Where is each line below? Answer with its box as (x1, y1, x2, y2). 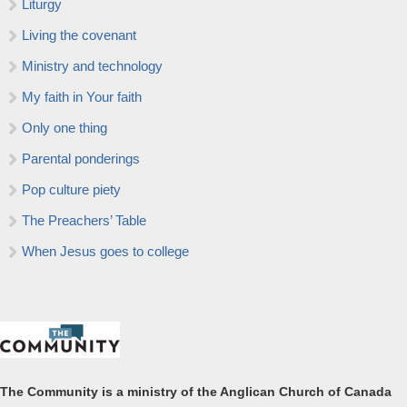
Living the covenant (22, 27, 136, 43)
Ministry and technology (22, 58, 163, 74)
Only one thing (22, 120, 107, 135)
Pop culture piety (22, 182, 121, 197)
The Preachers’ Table (22, 213, 146, 228)
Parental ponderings (22, 151, 140, 166)
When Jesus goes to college (22, 243, 189, 259)
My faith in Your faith (22, 89, 142, 104)
